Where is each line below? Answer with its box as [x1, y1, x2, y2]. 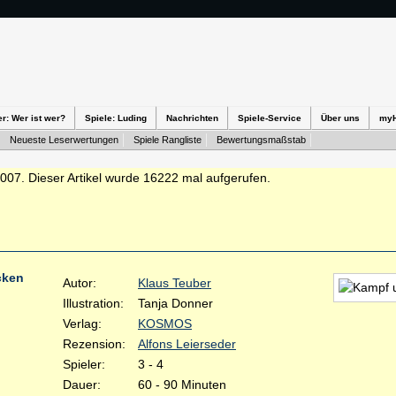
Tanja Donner [138, 296, 213, 310]
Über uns [321, 113, 360, 123]
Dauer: [63, 377, 101, 392]
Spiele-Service [238, 113, 301, 123]
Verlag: [63, 316, 102, 331]
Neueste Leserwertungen [10, 134, 118, 145]
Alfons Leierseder [138, 337, 236, 351]
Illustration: [63, 296, 124, 310]
